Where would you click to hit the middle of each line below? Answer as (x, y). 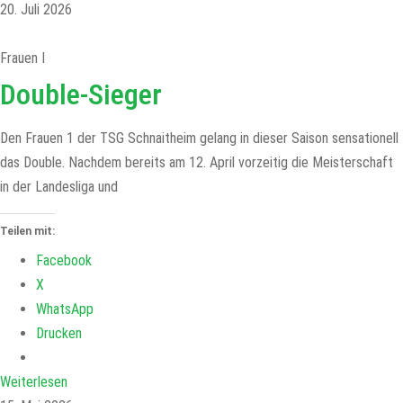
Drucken (59, 333)
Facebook (64, 260)
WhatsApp (65, 309)
